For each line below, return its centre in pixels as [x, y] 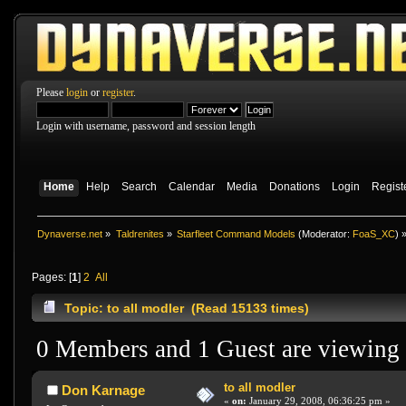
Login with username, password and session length [146, 126]
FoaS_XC [374, 233]
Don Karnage [103, 391]
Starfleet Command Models [237, 233]
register [118, 92]
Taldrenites [140, 233]
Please [51, 92]
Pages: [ [52, 278]
